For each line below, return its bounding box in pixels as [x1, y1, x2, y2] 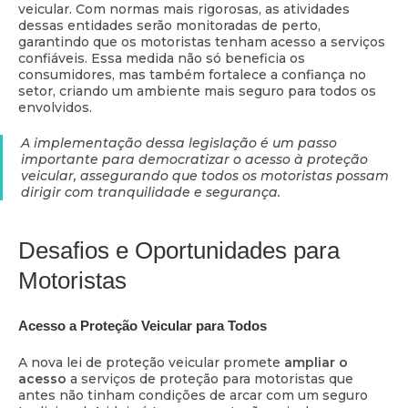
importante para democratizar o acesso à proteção [21, 150, 368, 168]
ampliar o [284, 354, 348, 372]
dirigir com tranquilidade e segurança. [21, 183, 280, 200]
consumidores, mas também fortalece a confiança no [18, 66, 366, 83]
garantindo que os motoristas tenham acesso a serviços [18, 33, 385, 50]
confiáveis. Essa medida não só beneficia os [18, 49, 305, 66]
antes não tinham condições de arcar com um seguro [18, 387, 368, 404]
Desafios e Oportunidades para [18, 236, 340, 264]
